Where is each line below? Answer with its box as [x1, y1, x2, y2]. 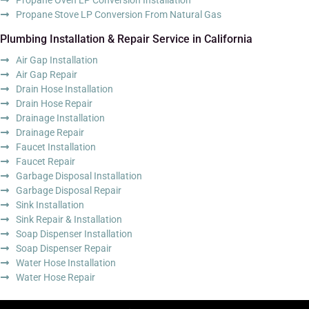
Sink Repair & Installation [15, 213, 122, 225]
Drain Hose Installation [15, 83, 113, 94]
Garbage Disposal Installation [15, 170, 142, 181]
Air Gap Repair [15, 68, 77, 80]
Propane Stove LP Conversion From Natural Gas [15, 8, 221, 20]
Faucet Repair [15, 155, 75, 167]
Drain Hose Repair [15, 97, 92, 109]
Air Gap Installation [15, 54, 98, 66]
